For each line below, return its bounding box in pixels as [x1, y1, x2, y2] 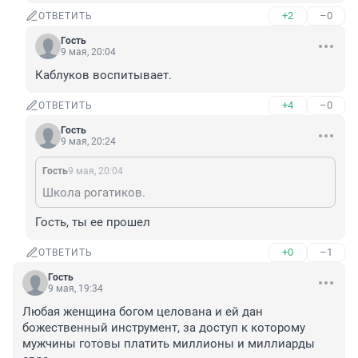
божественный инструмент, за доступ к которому [22, 320, 305, 336]
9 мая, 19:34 [48, 283, 103, 295]
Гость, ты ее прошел [35, 215, 150, 230]
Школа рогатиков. [42, 185, 145, 201]
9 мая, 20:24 [61, 136, 116, 148]
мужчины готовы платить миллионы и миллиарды [22, 336, 315, 352]
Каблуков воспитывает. [35, 68, 172, 83]
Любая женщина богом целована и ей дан [22, 304, 263, 320]
